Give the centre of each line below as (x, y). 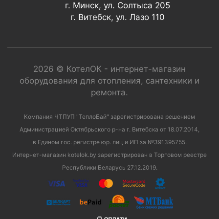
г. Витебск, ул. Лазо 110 (117, 17)
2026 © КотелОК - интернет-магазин (109, 69)
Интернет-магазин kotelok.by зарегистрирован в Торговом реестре (109, 155)
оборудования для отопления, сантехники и (109, 81)
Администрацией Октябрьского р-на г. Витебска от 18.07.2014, (109, 130)
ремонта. (109, 93)
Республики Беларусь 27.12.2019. (109, 168)
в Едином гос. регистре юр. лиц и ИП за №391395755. (109, 142)
